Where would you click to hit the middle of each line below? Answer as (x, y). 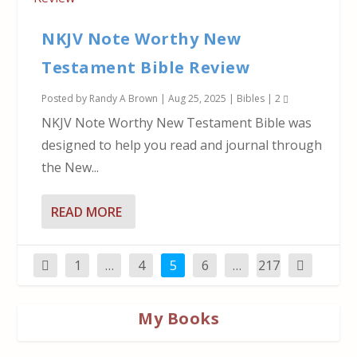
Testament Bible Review (146, 68)
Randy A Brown (124, 99)
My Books (178, 319)
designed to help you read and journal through (182, 145)
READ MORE (87, 212)
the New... (71, 168)
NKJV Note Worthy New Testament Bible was (177, 123)
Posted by (66, 99)
